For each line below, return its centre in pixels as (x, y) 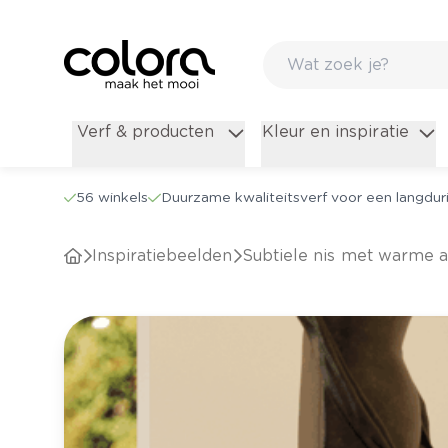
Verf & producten (146, 132)
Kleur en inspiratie (335, 132)
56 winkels (112, 197)
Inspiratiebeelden (165, 256)
